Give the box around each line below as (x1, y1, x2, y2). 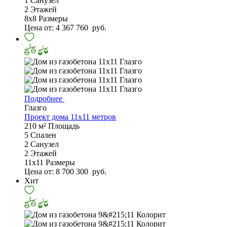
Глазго (24, 103, 47, 112)
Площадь (48, 122, 80, 131)
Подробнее (24, 94, 64, 103)
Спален (30, 131, 56, 140)
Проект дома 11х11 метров (24, 112, 116, 122)
